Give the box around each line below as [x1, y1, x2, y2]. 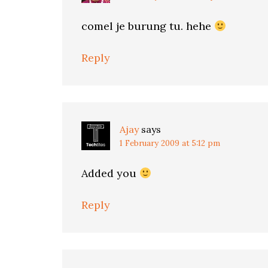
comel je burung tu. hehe [81, 19, 214, 33]
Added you [81, 166, 139, 180]
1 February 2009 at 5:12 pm [120, 138, 220, 148]
